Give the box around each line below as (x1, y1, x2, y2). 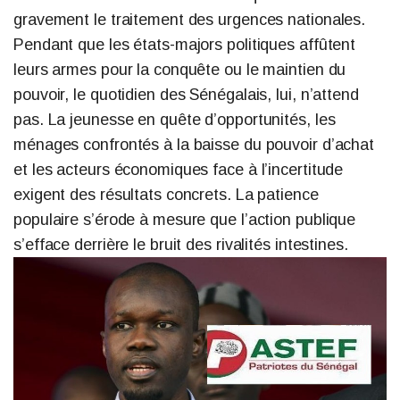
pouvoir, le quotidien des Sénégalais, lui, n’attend (13, 85, 359, 104)
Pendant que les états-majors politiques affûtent (13, 35, 356, 54)
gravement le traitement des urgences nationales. (13, 10, 366, 29)
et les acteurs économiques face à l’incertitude (13, 160, 344, 179)
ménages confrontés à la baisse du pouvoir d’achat (13, 135, 375, 154)
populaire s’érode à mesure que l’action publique (13, 210, 356, 229)
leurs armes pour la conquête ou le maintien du (13, 60, 346, 79)
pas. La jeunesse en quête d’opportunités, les (13, 110, 336, 129)
